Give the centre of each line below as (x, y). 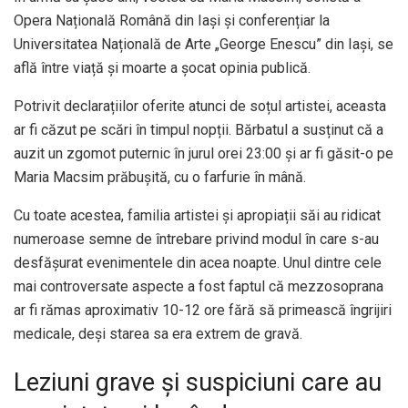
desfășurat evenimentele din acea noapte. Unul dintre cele (198, 262)
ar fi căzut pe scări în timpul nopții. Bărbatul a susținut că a (199, 129)
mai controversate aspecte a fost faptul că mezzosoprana (199, 286)
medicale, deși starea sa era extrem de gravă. (158, 333)
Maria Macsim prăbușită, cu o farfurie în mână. (160, 177)
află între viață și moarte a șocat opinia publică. (162, 67)
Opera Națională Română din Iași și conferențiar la (172, 20)
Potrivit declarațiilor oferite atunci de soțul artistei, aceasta (200, 106)
